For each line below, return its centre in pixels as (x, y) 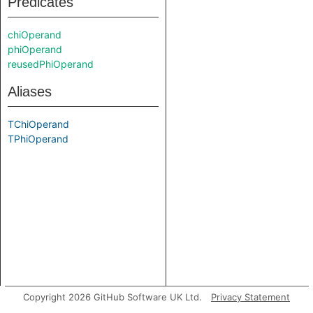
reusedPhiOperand (51, 64)
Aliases (30, 92)
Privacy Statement (250, 297)
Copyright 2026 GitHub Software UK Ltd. (112, 297)
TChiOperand (38, 124)
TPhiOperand (38, 139)
